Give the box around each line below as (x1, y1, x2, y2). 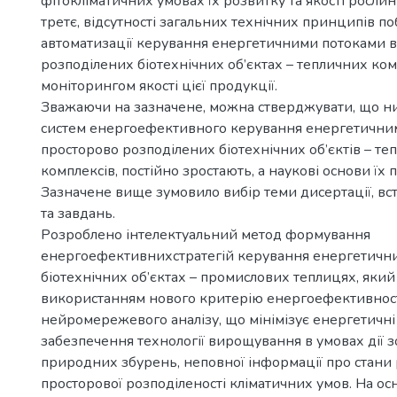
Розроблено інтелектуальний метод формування (41, 225, 370, 245)
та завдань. (41, 204, 115, 223)
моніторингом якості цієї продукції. (41, 76, 277, 96)
